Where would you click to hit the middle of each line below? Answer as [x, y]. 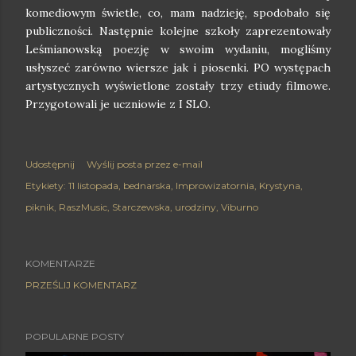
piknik [40, 207]
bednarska [147, 185]
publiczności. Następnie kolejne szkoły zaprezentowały [178, 31]
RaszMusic [83, 207]
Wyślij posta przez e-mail [145, 164]
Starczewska [141, 207]
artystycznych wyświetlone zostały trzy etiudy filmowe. [178, 85]
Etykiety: [46, 185]
